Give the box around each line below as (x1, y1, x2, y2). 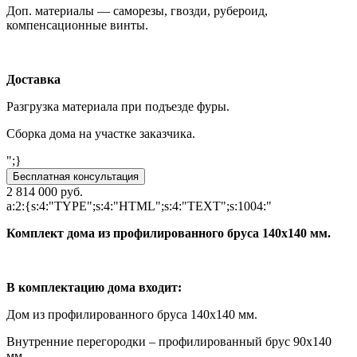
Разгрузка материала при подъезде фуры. (6, 100, 229, 114)
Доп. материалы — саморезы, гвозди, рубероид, (6, 4, 268, 18)
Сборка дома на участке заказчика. (6, 127, 195, 141)
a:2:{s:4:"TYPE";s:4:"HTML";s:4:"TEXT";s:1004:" (6, 199, 272, 214)
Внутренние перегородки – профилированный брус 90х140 (6, 335, 331, 349)
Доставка (6, 73, 61, 87)
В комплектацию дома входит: (6, 280, 182, 295)
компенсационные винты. (6, 18, 148, 33)
